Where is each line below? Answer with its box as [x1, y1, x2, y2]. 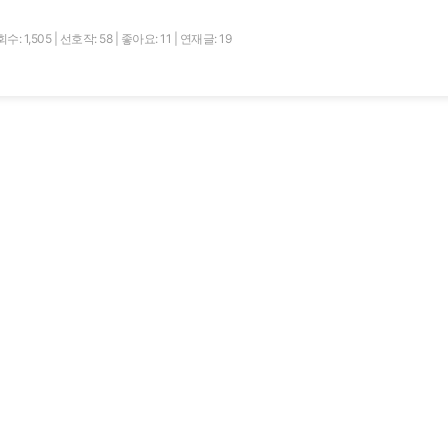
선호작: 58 [59, 31, 115, 47]
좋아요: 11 [120, 31, 174, 47]
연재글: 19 [179, 31, 231, 47]
